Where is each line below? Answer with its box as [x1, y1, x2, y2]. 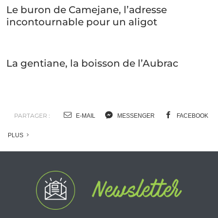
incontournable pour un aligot [6, 16, 157, 28]
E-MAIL [74, 112, 95, 119]
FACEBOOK [175, 112, 208, 119]
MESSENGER [116, 112, 155, 119]
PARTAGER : [14, 111, 50, 119]
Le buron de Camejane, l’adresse [6, 3, 167, 16]
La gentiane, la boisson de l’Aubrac [6, 57, 178, 69]
